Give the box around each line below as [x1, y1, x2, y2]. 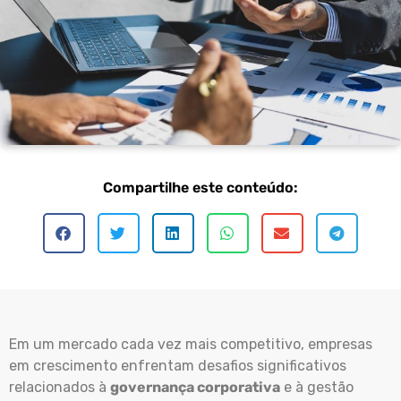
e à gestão [280, 378, 354, 396]
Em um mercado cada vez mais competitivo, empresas [9, 335, 372, 353]
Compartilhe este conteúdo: [103, 178, 298, 196]
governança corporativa [110, 378, 280, 396]
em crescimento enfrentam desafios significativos [9, 356, 346, 374]
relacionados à [9, 378, 110, 396]
